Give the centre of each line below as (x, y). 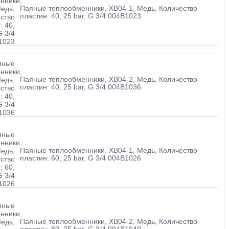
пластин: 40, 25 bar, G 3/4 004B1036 (80, 87)
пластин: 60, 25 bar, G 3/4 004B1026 (80, 158)
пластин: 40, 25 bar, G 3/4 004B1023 (80, 16)
